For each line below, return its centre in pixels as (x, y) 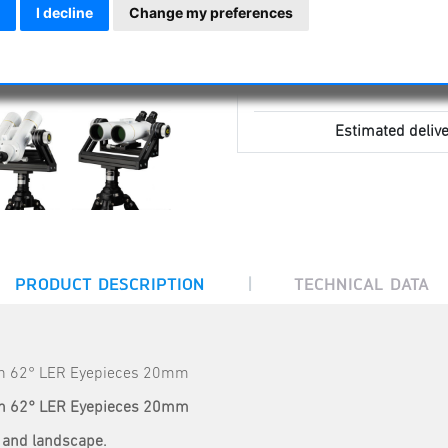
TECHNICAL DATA (361, 283)
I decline (64, 12)
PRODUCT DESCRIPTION (109, 283)
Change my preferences (211, 12)
